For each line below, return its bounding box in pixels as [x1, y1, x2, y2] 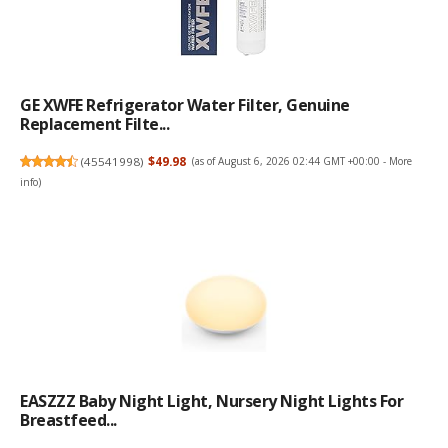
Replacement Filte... [20, 113, 170, 136]
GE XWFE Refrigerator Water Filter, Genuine [20, 94, 350, 117]
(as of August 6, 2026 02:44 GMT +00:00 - [191, 154, 389, 169]
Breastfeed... [20, 409, 117, 432]
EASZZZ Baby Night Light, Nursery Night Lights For [20, 390, 404, 413]
